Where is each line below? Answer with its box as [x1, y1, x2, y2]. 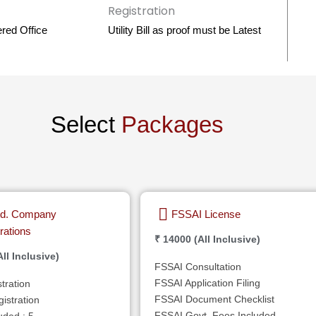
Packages [121, 111, 224, 138]
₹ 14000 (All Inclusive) [154, 233, 260, 245]
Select [50, 111, 121, 138]
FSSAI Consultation [154, 260, 241, 272]
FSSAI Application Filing [154, 276, 260, 288]
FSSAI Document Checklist [154, 293, 274, 305]
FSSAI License [171, 207, 241, 220]
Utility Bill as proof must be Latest [107, 23, 261, 36]
